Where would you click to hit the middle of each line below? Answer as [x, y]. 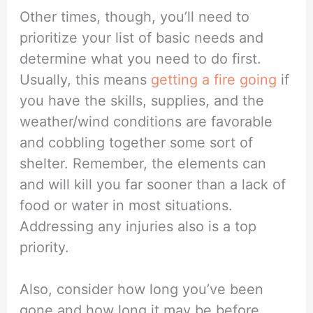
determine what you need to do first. [141, 58]
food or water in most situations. [126, 205]
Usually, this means [86, 79]
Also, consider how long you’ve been [142, 289]
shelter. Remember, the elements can [143, 163]
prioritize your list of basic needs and [142, 37]
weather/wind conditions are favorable [146, 121]
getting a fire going [214, 79]
